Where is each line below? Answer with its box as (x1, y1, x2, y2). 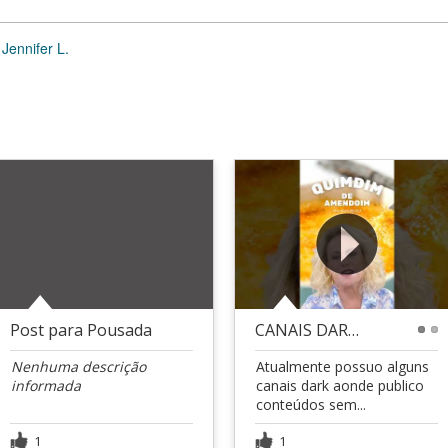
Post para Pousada (10, 318, 152, 341)
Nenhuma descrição (11, 356, 146, 376)
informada (11, 375, 81, 395)
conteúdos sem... (256, 394, 366, 414)
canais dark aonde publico (256, 375, 424, 395)
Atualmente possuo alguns (256, 356, 429, 376)
